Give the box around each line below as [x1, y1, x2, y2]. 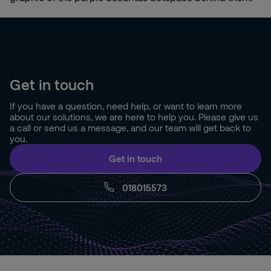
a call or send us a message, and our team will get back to [10, 122, 251, 133]
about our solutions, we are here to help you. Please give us [10, 111, 258, 122]
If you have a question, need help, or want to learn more [10, 100, 242, 111]
